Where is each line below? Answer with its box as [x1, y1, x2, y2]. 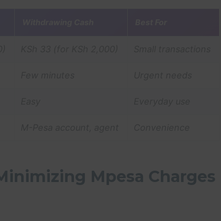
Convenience [134, 122, 190, 133]
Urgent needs [134, 70, 192, 80]
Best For [135, 17, 167, 27]
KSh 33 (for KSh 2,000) [21, 43, 118, 54]
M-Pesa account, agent [21, 122, 119, 133]
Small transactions [134, 43, 211, 54]
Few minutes [21, 70, 74, 80]
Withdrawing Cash [22, 17, 94, 27]
